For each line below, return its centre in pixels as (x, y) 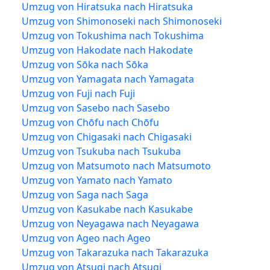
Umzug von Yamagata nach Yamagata (108, 79)
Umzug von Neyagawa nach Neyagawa (110, 223)
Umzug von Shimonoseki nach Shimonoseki (122, 21)
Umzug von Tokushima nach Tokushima (113, 35)
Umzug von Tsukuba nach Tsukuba (101, 151)
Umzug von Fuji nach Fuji (78, 93)
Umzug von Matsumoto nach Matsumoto (116, 165)
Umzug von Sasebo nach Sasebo (96, 108)
